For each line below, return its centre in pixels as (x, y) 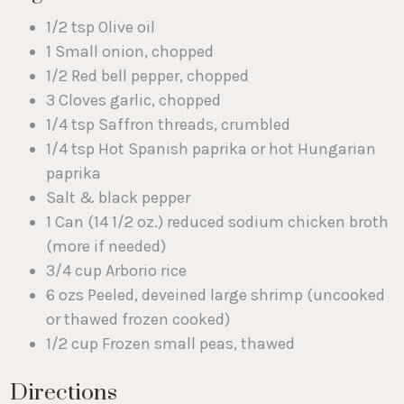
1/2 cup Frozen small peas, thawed (171, 343)
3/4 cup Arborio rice (117, 270)
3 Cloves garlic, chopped (134, 100)
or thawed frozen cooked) (138, 319)
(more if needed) (106, 246)
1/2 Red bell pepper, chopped (148, 75)
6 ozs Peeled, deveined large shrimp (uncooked (216, 294)
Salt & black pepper (119, 197)
